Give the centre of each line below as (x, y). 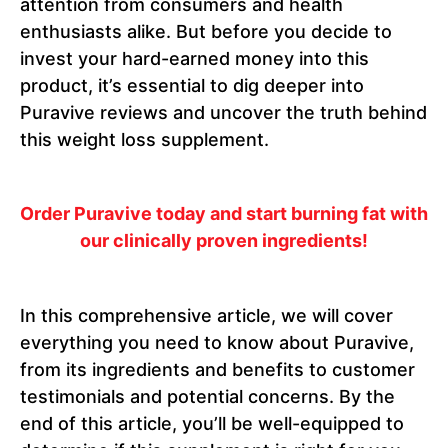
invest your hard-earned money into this (194, 59)
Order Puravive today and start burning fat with (224, 214)
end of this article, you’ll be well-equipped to (212, 424)
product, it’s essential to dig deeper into (192, 86)
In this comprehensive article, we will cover (206, 316)
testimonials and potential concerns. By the (207, 397)
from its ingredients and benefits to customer (217, 370)
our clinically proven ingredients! (224, 241)
